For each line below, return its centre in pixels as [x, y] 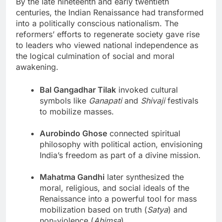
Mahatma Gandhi [72, 177]
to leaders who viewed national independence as [107, 45]
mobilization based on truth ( [93, 210]
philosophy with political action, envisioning [121, 144]
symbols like [64, 101]
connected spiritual [144, 134]
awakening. [37, 67]
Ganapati [105, 101]
